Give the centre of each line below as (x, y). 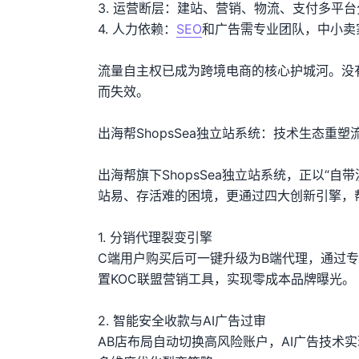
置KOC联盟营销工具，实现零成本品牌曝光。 (226, 279)
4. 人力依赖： (137, 29)
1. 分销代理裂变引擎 (155, 237)
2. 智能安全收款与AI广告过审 (182, 321)
